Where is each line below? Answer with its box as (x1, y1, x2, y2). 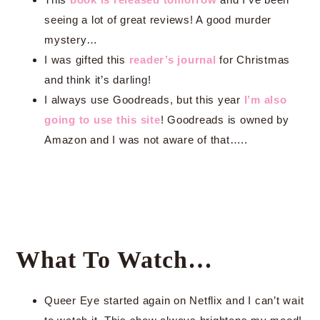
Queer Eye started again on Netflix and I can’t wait (44, 294, 304, 306)
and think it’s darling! (44, 74, 151, 86)
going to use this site (44, 114, 161, 126)
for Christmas (216, 54, 290, 66)
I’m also (244, 94, 287, 106)
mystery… (44, 34, 98, 46)
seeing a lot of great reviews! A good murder (44, 14, 271, 26)
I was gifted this (44, 54, 129, 66)
